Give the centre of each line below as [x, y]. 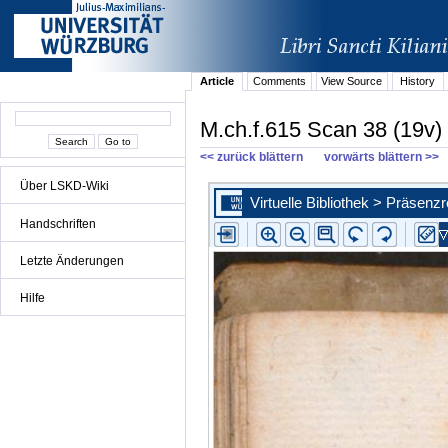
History [418, 81]
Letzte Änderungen [72, 260]
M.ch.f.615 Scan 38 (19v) [321, 129]
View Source [352, 81]
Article [217, 81]
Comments [279, 81]
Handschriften [58, 223]
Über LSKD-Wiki [64, 186]
